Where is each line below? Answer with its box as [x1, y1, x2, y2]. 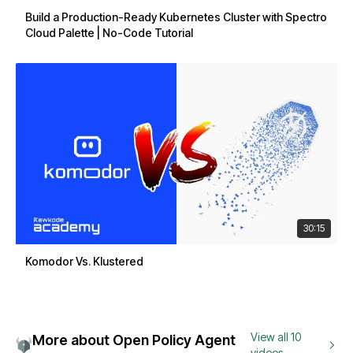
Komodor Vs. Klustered [25, 254, 143, 268]
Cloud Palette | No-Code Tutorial [25, 26, 193, 39]
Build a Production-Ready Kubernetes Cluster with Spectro [25, 10, 327, 24]
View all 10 [250, 329, 301, 344]
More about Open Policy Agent [32, 331, 236, 348]
